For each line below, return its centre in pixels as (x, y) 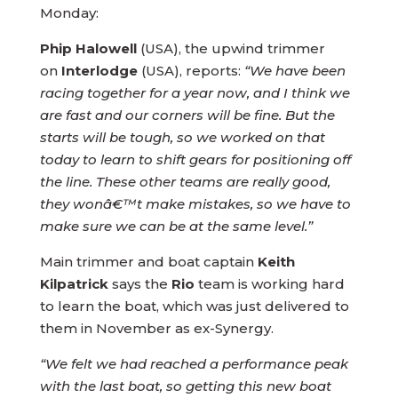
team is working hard (269, 284)
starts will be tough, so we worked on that (182, 137)
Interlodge (97, 71)
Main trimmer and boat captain (148, 262)
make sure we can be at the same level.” (176, 226)
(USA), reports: (191, 71)
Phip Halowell (90, 48)
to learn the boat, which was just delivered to (194, 306)
